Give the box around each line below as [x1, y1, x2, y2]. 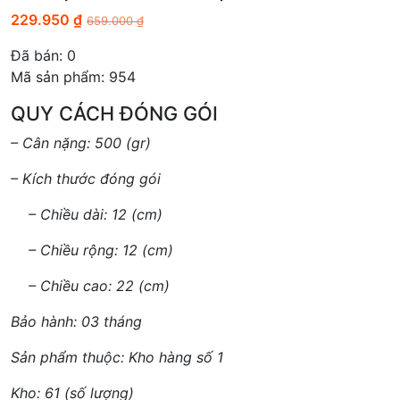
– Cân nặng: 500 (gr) [11, 134, 151, 153]
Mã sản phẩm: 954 [11, 68, 136, 87]
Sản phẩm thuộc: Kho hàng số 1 [11, 348, 223, 367]
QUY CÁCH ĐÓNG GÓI [11, 102, 218, 126]
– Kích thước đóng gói [11, 170, 161, 188]
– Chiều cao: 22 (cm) [11, 277, 170, 296]
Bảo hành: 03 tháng [11, 312, 142, 331]
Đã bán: [11, 46, 67, 65]
